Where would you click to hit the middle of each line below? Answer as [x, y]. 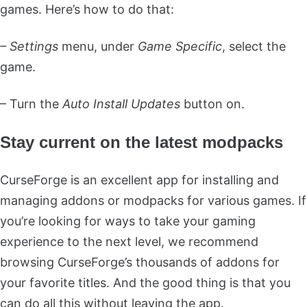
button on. [212, 103]
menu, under [98, 46]
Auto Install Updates [121, 103]
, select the [254, 46]
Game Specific [180, 46]
